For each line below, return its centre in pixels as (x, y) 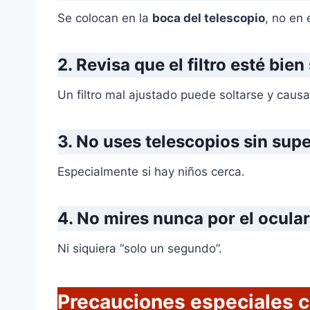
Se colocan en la (105, 18)
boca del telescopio (209, 18)
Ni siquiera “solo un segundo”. (140, 249)
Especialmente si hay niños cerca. (151, 172)
